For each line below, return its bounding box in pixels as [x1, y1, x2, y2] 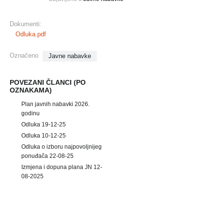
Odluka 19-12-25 [21, 121, 66, 128]
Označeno [10, 52, 38, 59]
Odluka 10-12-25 [21, 132, 66, 139]
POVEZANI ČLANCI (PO [10, 78, 86, 86]
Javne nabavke [48, 52, 92, 60]
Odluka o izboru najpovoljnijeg [21, 143, 102, 150]
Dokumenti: [10, 20, 42, 28]
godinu [21, 110, 40, 117]
